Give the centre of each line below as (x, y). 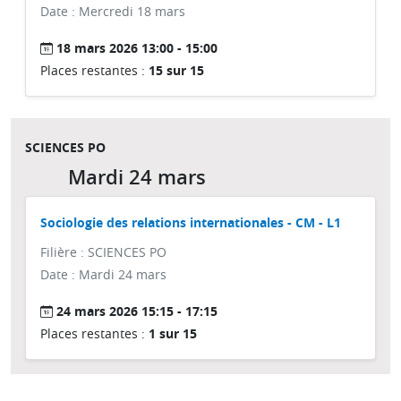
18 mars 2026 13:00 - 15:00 (137, 48)
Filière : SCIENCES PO (103, 252)
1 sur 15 (173, 333)
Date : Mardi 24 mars (103, 274)
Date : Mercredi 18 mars (113, 11)
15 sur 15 (176, 70)
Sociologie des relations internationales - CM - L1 (191, 222)
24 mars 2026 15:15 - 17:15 (137, 311)
